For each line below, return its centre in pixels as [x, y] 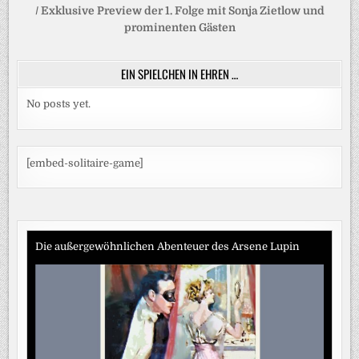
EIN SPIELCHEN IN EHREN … [179, 74]
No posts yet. [59, 104]
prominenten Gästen [179, 28]
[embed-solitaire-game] [85, 163]
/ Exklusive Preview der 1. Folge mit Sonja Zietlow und [179, 11]
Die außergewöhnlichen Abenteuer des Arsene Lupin [168, 246]
